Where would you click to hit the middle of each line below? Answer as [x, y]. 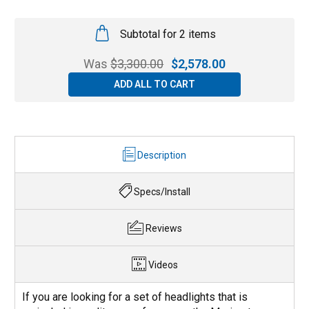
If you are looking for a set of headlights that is [135, 297]
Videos [163, 265]
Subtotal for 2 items [168, 34]
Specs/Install [162, 192]
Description [162, 156]
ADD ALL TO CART [154, 84]
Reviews [163, 229]
